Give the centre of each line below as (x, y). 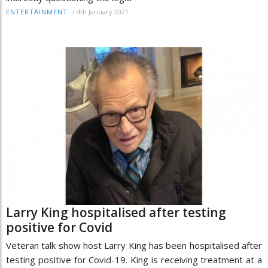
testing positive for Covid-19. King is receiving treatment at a (134, 259)
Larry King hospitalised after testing (116, 212)
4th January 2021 (103, 12)
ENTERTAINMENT (37, 13)
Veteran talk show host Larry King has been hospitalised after (134, 245)
